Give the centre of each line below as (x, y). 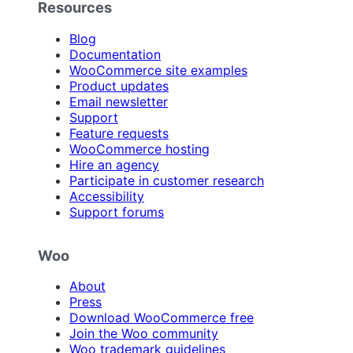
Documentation (115, 54)
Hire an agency (114, 164)
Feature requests (119, 133)
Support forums (117, 212)
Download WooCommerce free (162, 318)
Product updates (119, 85)
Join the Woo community (144, 334)
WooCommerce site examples (158, 70)
